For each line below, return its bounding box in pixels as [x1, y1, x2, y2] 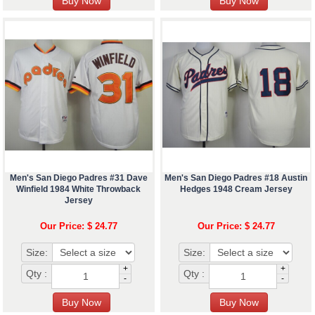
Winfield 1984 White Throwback [16, 184, 141, 194]
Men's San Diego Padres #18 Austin [165, 172, 308, 183]
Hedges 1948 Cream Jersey [179, 184, 292, 194]
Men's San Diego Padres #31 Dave [9, 172, 148, 183]
